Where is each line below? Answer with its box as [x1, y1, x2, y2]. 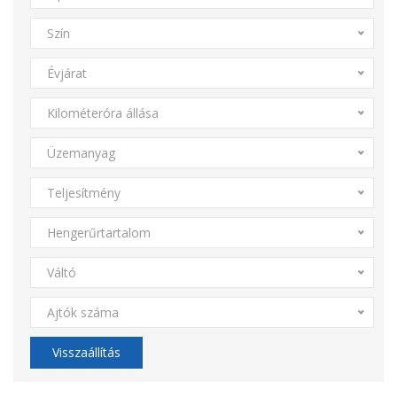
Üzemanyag [46, 144, 115, 161]
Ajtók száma [46, 304, 119, 321]
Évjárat [46, 65, 87, 82]
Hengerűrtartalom [46, 224, 151, 241]
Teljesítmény [46, 184, 121, 201]
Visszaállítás [51, 344, 121, 361]
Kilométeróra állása [46, 105, 159, 121]
